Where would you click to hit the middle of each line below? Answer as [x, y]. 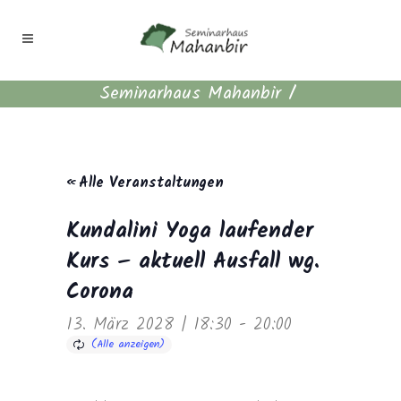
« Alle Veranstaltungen [145, 183]
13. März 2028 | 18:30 [149, 325]
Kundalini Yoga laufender [190, 231]
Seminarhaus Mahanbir [190, 94]
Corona [100, 292]
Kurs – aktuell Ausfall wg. [193, 262]
